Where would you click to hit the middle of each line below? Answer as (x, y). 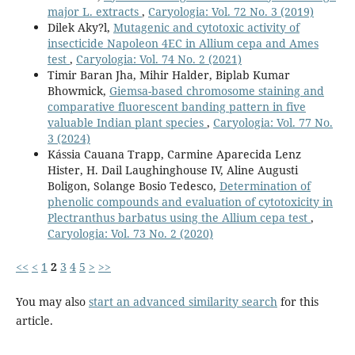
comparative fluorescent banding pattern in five (176, 106)
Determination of (265, 185)
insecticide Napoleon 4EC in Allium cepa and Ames (183, 43)
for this (298, 301)
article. (34, 320)
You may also (52, 301)
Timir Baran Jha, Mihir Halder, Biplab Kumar (168, 74)
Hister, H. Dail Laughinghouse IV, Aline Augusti (172, 170)
